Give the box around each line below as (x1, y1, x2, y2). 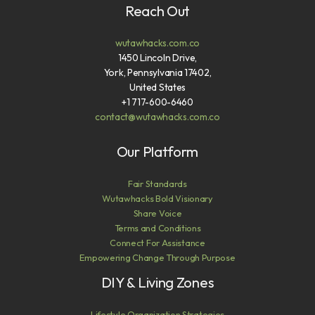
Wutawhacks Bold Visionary (102, 192, 213, 204)
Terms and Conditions (114, 221, 201, 233)
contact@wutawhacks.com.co (95, 110, 220, 124)
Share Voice (133, 207, 182, 219)
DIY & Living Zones (101, 273, 214, 291)
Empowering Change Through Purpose (79, 251, 236, 263)
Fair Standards (128, 177, 187, 189)
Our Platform (116, 142, 199, 160)
